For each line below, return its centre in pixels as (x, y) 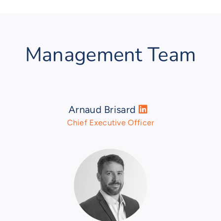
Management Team (110, 55)
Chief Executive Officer (110, 123)
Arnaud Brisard (104, 110)
